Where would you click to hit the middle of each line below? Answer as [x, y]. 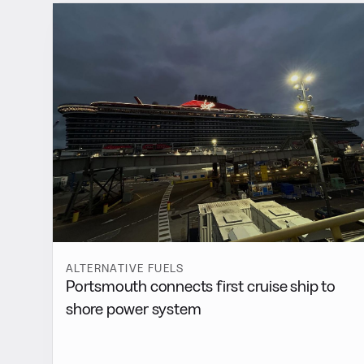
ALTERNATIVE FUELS [125, 269]
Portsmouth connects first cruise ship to [201, 286]
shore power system [134, 309]
